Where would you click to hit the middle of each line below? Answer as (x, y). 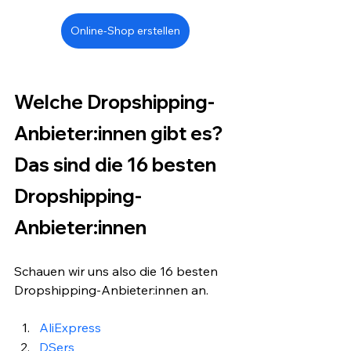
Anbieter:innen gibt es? (120, 133)
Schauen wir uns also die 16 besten (118, 271)
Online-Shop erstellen (125, 30)
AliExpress (70, 327)
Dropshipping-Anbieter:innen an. (111, 289)
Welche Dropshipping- (114, 101)
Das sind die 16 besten (117, 164)
